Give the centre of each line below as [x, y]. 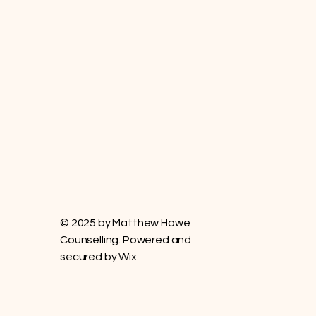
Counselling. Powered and [126, 239]
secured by [90, 256]
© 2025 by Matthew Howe [125, 223]
